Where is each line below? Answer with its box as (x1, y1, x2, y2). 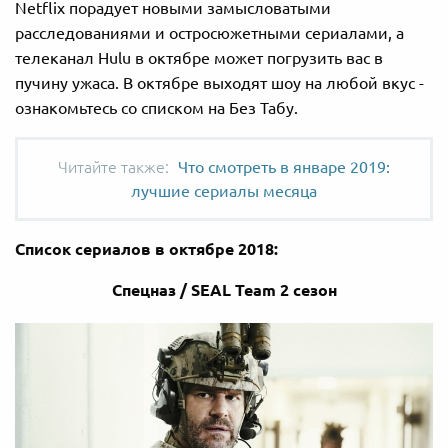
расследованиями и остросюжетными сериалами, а (15, 24, 404, 43)
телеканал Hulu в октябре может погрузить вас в (15, 49, 383, 68)
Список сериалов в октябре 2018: (15, 240, 278, 259)
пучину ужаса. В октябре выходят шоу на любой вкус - (15, 74, 424, 93)
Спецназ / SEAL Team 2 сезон (111, 281, 337, 300)
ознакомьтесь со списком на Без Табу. (15, 99, 298, 118)
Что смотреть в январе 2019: (178, 158, 390, 177)
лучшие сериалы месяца (131, 182, 317, 201)
